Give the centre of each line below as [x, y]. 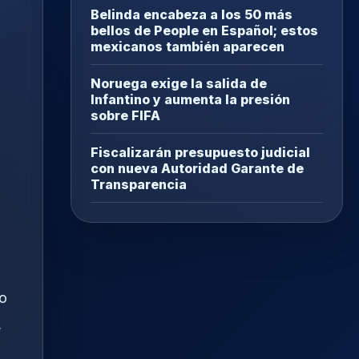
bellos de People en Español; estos [204, 31]
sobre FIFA [125, 116]
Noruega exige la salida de [179, 84]
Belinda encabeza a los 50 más [192, 15]
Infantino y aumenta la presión [190, 100]
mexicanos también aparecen [188, 47]
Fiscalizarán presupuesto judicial [200, 153]
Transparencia [139, 185]
